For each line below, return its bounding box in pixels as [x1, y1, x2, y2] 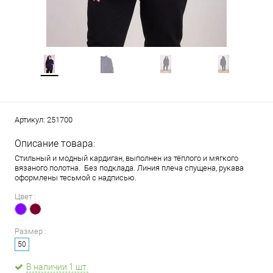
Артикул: [15, 115, 47, 124]
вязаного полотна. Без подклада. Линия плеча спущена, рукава [15, 163, 244, 172]
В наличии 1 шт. [26, 262, 88, 272]
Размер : [15, 227, 46, 236]
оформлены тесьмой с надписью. [15, 173, 136, 182]
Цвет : [15, 192, 36, 201]
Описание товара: [15, 138, 95, 149]
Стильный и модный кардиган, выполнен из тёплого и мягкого [15, 154, 238, 163]
